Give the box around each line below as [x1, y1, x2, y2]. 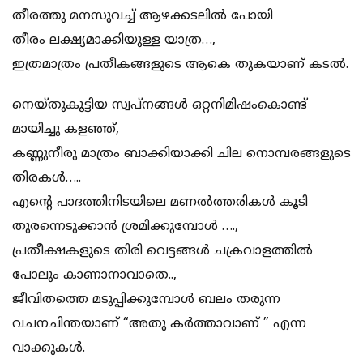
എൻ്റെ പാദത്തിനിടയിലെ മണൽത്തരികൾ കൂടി [12, 194, 308, 211]
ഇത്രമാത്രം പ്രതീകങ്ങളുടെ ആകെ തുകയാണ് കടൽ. [12, 57, 348, 74]
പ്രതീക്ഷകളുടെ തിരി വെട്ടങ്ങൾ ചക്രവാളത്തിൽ [12, 243, 313, 260]
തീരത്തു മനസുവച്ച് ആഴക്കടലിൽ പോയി [12, 8, 273, 25]
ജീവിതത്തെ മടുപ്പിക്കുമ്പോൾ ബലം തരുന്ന [12, 292, 280, 309]
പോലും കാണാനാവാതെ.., [12, 267, 177, 284]
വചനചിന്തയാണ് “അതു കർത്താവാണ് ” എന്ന [12, 316, 306, 333]
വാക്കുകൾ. [12, 340, 85, 357]
